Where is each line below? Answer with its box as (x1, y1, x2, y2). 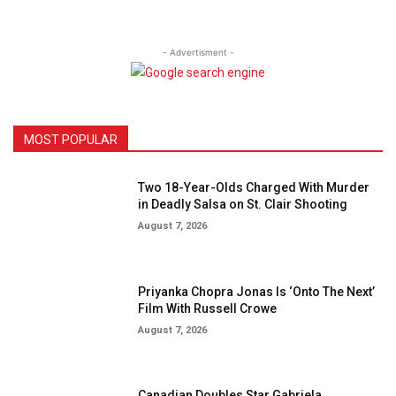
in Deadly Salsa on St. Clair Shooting (138, 196, 348, 211)
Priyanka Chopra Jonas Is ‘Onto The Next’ (138, 284, 376, 299)
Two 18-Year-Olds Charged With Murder (138, 179, 370, 194)
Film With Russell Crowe (138, 301, 278, 316)
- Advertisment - (162, 46, 234, 57)
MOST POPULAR (24, 132, 118, 147)
